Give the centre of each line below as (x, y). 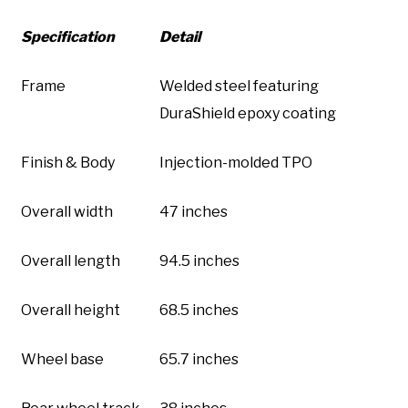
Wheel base (62, 359)
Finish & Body (68, 162)
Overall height (71, 310)
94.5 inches (199, 260)
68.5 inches (199, 310)
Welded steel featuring (239, 86)
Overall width (67, 211)
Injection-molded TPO (236, 162)
